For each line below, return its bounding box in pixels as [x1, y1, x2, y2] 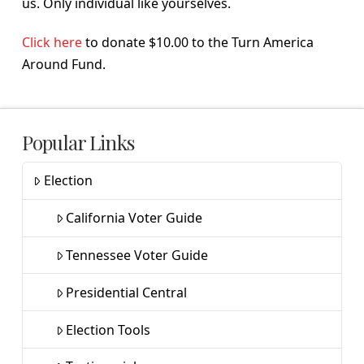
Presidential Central [66, 283, 188, 301]
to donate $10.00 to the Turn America [81, 32, 314, 51]
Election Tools [66, 320, 151, 339]
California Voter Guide [66, 209, 203, 227]
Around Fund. [21, 54, 106, 73]
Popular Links [21, 129, 134, 156]
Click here [21, 32, 82, 51]
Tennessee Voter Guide [66, 245, 209, 264]
